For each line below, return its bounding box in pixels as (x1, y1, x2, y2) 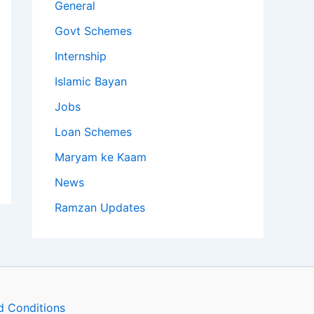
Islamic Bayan (55, 74, 127, 88)
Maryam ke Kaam (55, 149, 146, 164)
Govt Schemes (55, 23, 132, 38)
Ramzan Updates (55, 200, 145, 214)
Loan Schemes (55, 124, 132, 139)
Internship (55, 48, 107, 63)
